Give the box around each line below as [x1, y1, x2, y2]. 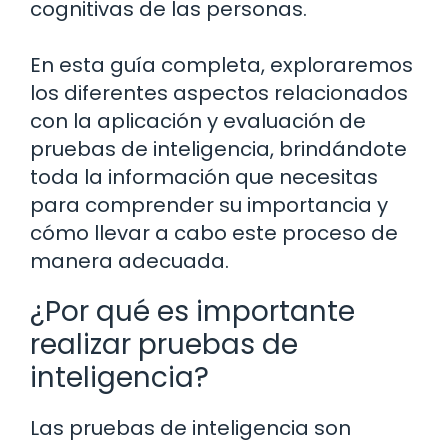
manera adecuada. [30, 246, 229, 275]
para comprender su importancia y [30, 190, 388, 219]
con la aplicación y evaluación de [30, 106, 366, 135]
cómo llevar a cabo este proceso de [30, 218, 398, 247]
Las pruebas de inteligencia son [30, 413, 351, 442]
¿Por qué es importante [30, 291, 355, 331]
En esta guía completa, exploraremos [30, 50, 413, 79]
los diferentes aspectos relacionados [30, 78, 408, 107]
